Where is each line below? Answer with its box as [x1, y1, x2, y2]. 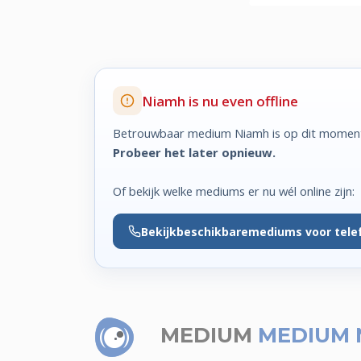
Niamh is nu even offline [142, 91, 299, 110]
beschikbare [176, 223, 248, 239]
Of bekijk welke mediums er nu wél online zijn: [113, 182, 355, 199]
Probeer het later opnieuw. [113, 143, 276, 160]
